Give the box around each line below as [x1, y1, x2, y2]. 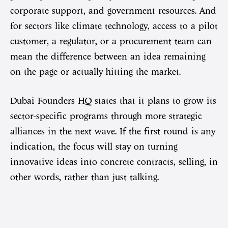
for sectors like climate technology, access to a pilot [10, 20, 218, 31]
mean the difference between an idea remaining [10, 51, 206, 62]
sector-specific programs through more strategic [10, 111, 202, 122]
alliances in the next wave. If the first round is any [10, 126, 215, 137]
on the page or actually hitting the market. [10, 66, 181, 77]
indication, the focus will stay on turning [10, 141, 178, 152]
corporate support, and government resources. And [10, 5, 216, 16]
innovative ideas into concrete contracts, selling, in [10, 157, 218, 167]
